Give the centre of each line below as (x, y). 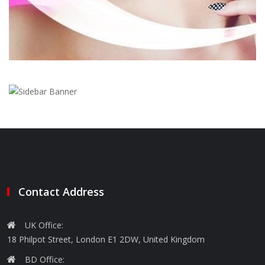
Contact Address (61, 192)
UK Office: (44, 225)
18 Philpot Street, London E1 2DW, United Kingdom (106, 239)
